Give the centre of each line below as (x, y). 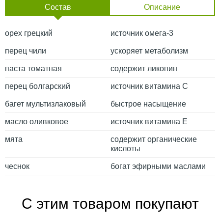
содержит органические (154, 139)
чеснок (17, 166)
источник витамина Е (149, 121)
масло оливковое (37, 121)
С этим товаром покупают (110, 203)
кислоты (125, 148)
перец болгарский (38, 86)
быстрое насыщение (148, 104)
